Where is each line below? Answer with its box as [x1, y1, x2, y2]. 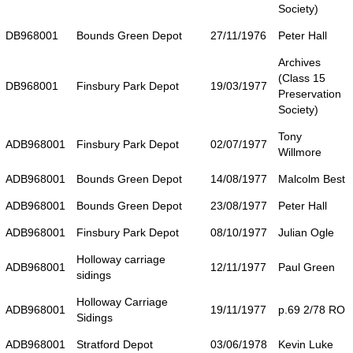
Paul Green [278, 260, 335, 273]
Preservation [278, 87, 341, 100]
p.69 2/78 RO [278, 303, 345, 316]
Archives [278, 55, 321, 69]
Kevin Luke [278, 337, 333, 351]
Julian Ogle [278, 225, 334, 239]
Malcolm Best [278, 172, 345, 185]
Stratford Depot [76, 337, 153, 351]
